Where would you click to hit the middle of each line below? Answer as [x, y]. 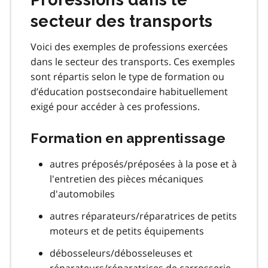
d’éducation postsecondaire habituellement [129, 91]
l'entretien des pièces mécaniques [127, 179]
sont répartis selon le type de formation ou [127, 76]
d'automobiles [82, 194]
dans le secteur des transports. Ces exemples [133, 61]
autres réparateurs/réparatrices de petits [143, 216]
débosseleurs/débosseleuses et [121, 253]
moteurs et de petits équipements [127, 231]
